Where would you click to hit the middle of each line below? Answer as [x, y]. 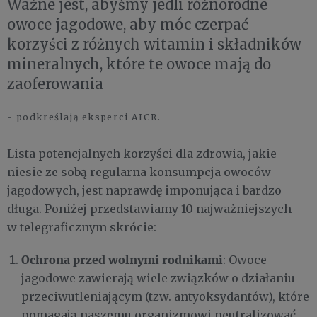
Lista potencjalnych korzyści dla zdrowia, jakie [142, 153]
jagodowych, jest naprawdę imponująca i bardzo [144, 190]
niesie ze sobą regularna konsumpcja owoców [139, 172]
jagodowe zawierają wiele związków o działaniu [158, 278]
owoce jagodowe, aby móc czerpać [128, 24]
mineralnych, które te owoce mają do [139, 64]
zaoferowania [55, 83]
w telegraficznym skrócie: [82, 227]
